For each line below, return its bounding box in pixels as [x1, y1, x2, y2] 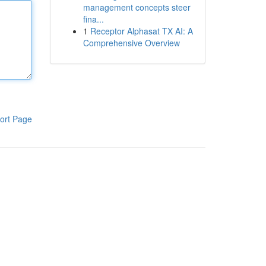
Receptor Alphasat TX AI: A [90, 25, 193, 37]
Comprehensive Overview [83, 37, 180, 49]
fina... [83, 13, 104, 25]
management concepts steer [83, 1, 191, 13]
